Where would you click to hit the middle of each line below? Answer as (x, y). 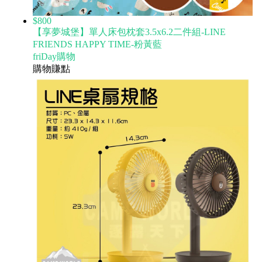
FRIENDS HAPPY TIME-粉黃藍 (97, 44)
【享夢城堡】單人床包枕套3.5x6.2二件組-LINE (129, 32)
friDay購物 (54, 56)
